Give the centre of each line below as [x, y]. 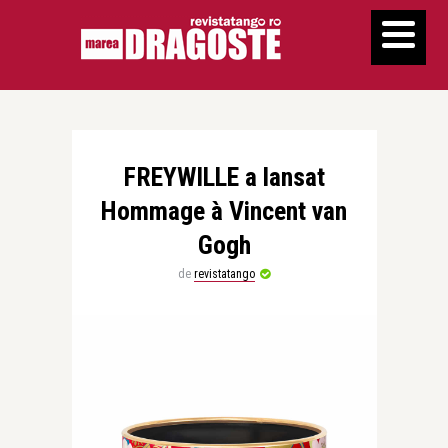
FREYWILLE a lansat [224, 177]
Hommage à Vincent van [224, 211]
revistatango [224, 274]
